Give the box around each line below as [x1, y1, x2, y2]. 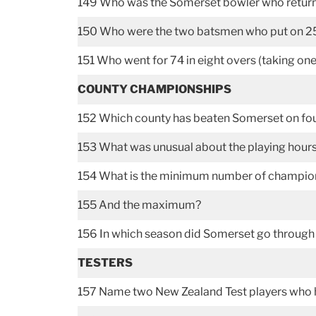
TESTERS [78, 255, 133, 269]
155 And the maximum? [78, 197, 202, 212]
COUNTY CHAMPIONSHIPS [78, 82, 232, 96]
